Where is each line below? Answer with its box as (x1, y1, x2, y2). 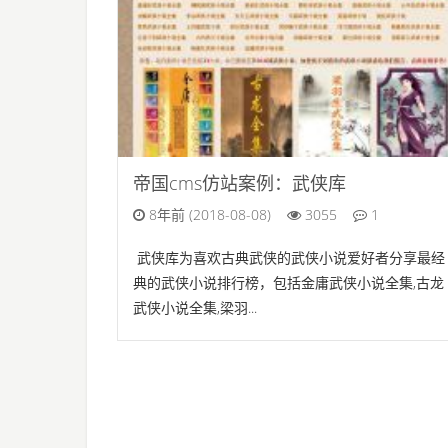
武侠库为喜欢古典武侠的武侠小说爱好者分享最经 (133, 248, 445, 267)
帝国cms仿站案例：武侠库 (133, 171, 346, 195)
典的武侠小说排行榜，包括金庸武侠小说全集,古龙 (133, 273, 444, 292)
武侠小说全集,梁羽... (133, 298, 257, 317)
